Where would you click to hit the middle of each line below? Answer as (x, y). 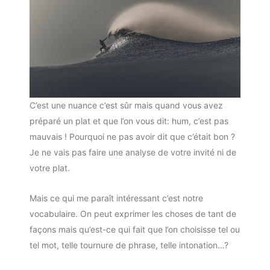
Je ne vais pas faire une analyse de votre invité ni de (133, 152)
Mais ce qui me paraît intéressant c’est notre (116, 198)
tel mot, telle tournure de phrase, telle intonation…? (129, 245)
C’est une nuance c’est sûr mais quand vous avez (126, 105)
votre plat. (49, 168)
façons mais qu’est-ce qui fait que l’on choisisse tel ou (134, 230)
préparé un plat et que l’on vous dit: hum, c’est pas (129, 121)
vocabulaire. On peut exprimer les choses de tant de (133, 214)
